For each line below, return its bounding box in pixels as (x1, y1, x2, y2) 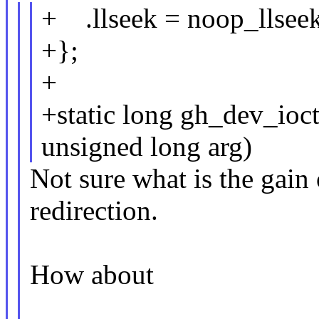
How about (29, 259, 154, 291)
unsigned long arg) (41, 131, 253, 162)
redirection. (29, 195, 158, 226)
